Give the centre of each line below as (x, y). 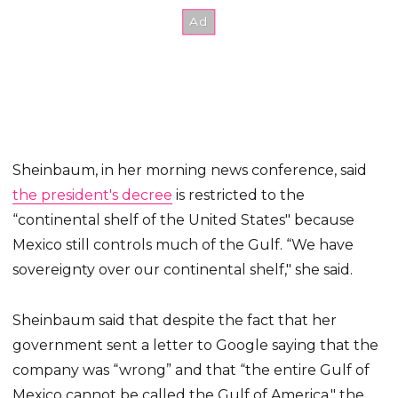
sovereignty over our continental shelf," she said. (183, 270)
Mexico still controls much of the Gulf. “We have (183, 245)
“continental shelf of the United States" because (184, 220)
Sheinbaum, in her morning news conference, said (190, 171)
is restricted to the (239, 195)
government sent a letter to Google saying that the (196, 346)
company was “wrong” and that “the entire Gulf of (191, 370)
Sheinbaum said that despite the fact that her (175, 321)
